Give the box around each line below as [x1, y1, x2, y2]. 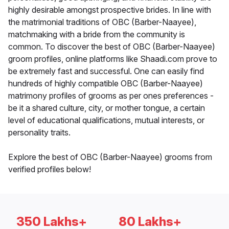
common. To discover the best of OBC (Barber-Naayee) [8, 41, 215, 52]
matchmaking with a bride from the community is [8, 29, 185, 40]
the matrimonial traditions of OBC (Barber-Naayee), [8, 17, 196, 28]
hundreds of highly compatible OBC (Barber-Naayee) [8, 78, 203, 89]
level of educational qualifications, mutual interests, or [8, 115, 204, 126]
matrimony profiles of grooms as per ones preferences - [8, 90, 214, 101]
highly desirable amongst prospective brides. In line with [8, 5, 211, 15]
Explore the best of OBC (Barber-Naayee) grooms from [8, 152, 212, 163]
